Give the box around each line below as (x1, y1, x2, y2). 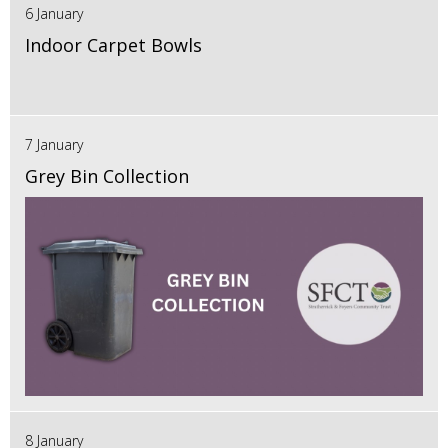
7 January (25, 134, 83, 154)
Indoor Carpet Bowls (25, 32, 202, 57)
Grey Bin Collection (25, 163, 189, 188)
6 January (25, 3, 83, 23)
